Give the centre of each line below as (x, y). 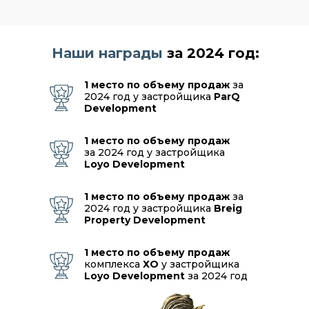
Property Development (145, 220)
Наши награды (107, 53)
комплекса (113, 264)
